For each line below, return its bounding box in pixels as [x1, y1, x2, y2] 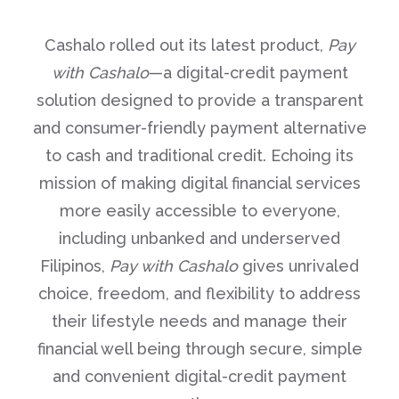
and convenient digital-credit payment [53, 367, 346, 386]
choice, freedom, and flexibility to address [38, 284, 361, 303]
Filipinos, [40, 256, 110, 275]
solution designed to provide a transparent [36, 91, 363, 110]
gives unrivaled [238, 256, 359, 275]
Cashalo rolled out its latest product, [44, 36, 328, 54]
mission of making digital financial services [38, 174, 361, 192]
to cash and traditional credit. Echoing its [45, 146, 354, 165]
